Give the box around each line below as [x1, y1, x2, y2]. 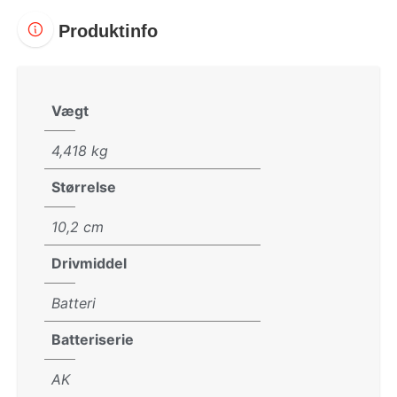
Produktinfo [53, 20, 158, 41]
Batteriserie [51, 330, 134, 348]
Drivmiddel [51, 253, 127, 272]
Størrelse [51, 177, 116, 196]
